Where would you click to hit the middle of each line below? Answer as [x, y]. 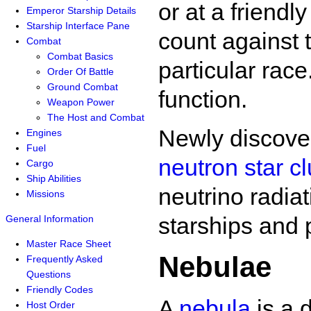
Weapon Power [81, 102]
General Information [50, 219]
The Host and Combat [96, 117]
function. [203, 100]
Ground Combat [83, 87]
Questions [49, 274]
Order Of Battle [81, 72]
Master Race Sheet [69, 244]
